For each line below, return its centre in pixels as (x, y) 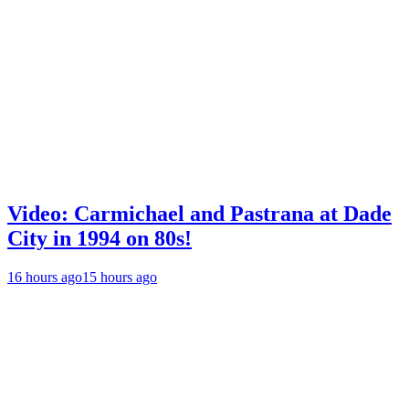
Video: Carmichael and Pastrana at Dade (199, 213)
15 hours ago (120, 277)
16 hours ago (45, 277)
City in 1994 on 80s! (100, 238)
